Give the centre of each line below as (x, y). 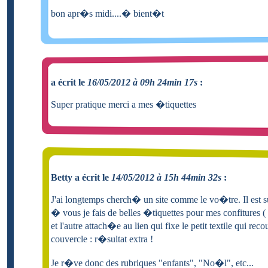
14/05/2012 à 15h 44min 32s (166, 177)
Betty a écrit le (81, 177)
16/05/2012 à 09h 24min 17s (142, 82)
